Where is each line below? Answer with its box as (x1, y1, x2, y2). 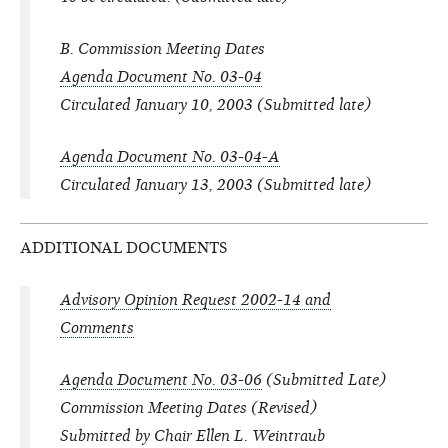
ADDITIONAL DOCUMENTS (20, 238, 227, 257)
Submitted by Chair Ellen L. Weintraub (60, 426, 325, 445)
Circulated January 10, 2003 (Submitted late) (60, 95, 371, 114)
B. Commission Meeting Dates (60, 39, 265, 58)
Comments (60, 318, 134, 337)
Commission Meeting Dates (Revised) (60, 398, 317, 417)
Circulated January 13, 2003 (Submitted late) (60, 175, 371, 194)
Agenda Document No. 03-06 (60, 370, 262, 389)
